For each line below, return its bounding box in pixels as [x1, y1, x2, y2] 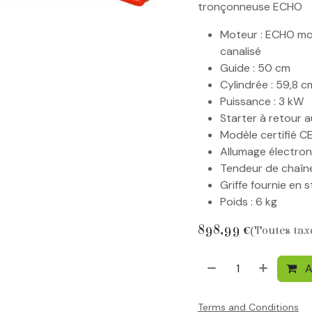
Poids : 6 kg [220, 194, 277, 209]
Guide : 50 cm [220, 61, 290, 75]
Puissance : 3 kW [220, 94, 304, 109]
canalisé [220, 44, 261, 58]
